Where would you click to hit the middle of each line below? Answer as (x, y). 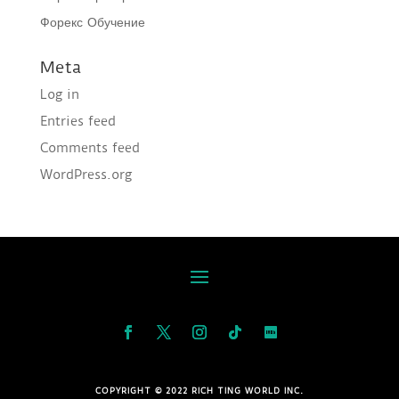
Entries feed (77, 122)
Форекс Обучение (92, 23)
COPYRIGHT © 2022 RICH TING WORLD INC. (199, 391)
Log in (59, 95)
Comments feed (90, 148)
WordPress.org (85, 175)
